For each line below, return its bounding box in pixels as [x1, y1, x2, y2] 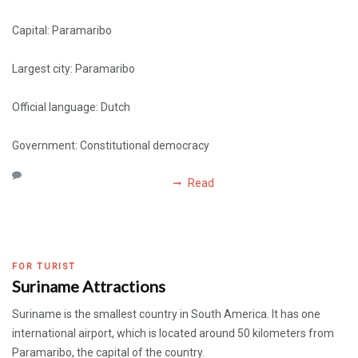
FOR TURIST [12, 261, 76, 272]
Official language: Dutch [12, 101, 130, 113]
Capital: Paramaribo [12, 24, 112, 37]
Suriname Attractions [12, 276, 165, 296]
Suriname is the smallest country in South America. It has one [12, 308, 320, 320]
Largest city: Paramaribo [12, 62, 135, 75]
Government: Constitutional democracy [12, 139, 209, 152]
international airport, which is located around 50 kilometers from [12, 327, 334, 340]
